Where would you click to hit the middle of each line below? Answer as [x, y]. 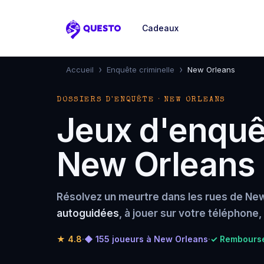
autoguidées [88, 213]
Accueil [80, 70]
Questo [83, 35]
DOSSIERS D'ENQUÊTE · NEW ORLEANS [141, 100]
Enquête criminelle [141, 70]
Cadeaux [160, 28]
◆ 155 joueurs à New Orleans [146, 239]
